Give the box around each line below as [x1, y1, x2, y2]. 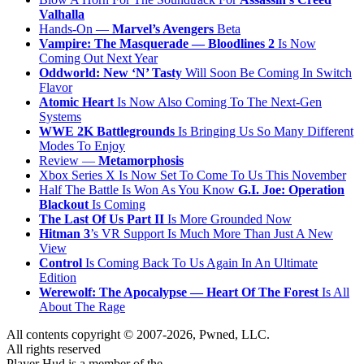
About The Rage [39, 299, 125, 314]
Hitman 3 [39, 226, 90, 240]
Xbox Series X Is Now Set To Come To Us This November [39, 167, 346, 182]
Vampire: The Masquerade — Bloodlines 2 [39, 36, 275, 50]
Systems [39, 109, 81, 123]
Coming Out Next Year [39, 50, 158, 65]
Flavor [39, 80, 72, 94]
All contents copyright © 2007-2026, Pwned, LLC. [6, 327, 270, 341]
